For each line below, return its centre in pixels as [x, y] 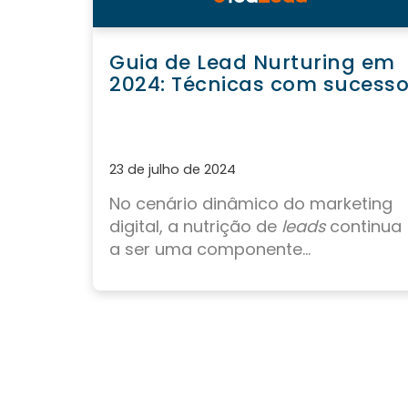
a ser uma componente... [210, 250]
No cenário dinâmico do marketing [251, 204]
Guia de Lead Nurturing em [252, 63]
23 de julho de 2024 [173, 170]
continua [363, 227]
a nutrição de [224, 227]
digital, [138, 227]
